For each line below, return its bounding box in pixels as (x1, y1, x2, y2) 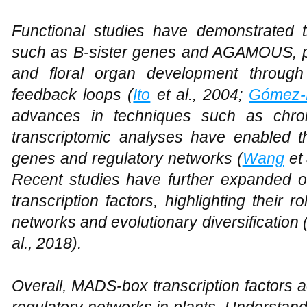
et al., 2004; (150, 85, 249, 103)
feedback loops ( (12, 85, 134, 103)
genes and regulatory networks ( (12, 149, 243, 167)
